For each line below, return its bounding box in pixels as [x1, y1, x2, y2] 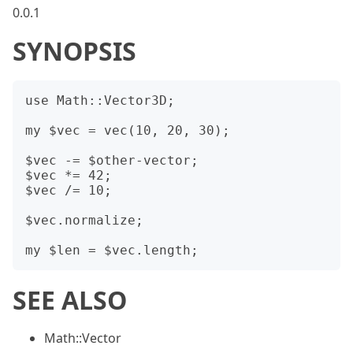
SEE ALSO [13, 283, 127, 317]
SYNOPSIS [13, 34, 136, 68]
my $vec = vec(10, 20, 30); [25, 123, 230, 138]
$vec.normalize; [25, 213, 143, 228]
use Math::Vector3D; [25, 93, 175, 108]
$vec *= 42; [25, 168, 112, 183]
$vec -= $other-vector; [25, 153, 199, 168]
